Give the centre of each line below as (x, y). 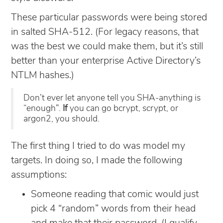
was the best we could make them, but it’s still (107, 47)
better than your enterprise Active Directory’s (106, 61)
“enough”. (43, 109)
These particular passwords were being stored (109, 18)
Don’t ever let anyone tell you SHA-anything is (112, 98)
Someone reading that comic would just (115, 194)
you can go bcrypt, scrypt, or (123, 109)
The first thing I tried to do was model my (98, 146)
